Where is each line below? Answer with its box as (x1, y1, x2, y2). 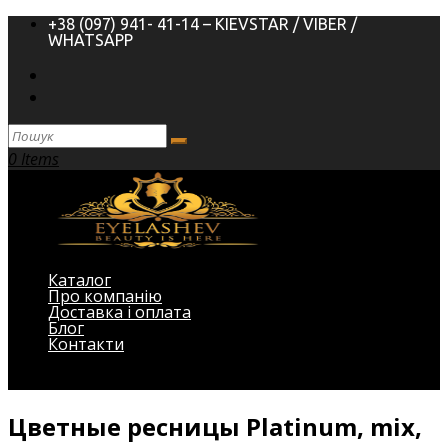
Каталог (48, 269, 111, 291)
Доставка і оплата (48, 301, 191, 323)
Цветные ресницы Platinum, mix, (8, 409, 422, 443)
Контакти (48, 333, 124, 355)
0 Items (8, 148, 59, 170)
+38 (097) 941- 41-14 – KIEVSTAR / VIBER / (48, 15, 357, 33)
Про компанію (48, 285, 162, 307)
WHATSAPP (48, 31, 133, 49)
